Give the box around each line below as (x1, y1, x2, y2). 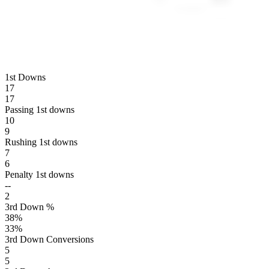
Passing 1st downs (5, 104, 74, 115)
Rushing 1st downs (5, 136, 77, 147)
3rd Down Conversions (5, 234, 94, 244)
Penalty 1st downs (5, 169, 74, 180)
